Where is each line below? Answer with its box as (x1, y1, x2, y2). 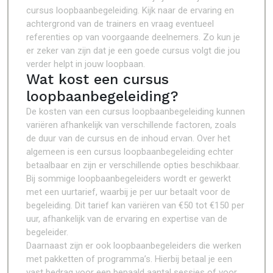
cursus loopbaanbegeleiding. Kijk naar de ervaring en (26, 5, 234, 16)
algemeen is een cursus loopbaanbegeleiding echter (26, 146, 233, 157)
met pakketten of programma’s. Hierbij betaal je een (26, 253, 232, 264)
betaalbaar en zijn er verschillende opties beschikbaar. (26, 160, 240, 171)
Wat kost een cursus (26, 71, 169, 88)
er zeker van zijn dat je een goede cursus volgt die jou (26, 45, 240, 56)
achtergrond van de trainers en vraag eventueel (26, 18, 214, 29)
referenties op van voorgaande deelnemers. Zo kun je (26, 32, 240, 43)
